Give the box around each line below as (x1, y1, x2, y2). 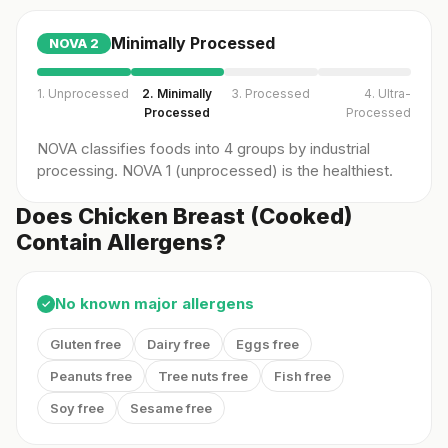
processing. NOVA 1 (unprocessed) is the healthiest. (37, 161, 393, 180)
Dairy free (147, 336, 210, 352)
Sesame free (130, 400, 212, 416)
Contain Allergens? (16, 229, 226, 255)
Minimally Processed (111, 33, 275, 53)
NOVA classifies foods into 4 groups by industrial (37, 139, 370, 158)
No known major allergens (55, 294, 254, 313)
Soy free (50, 400, 104, 416)
